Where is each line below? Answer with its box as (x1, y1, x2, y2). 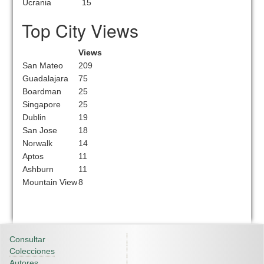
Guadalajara (22, 74, 69, 83)
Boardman (22, 87, 62, 96)
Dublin (22, 113, 47, 122)
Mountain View (22, 177, 78, 187)
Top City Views (22, 18, 139, 43)
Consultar (9, 235, 45, 244)
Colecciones (9, 246, 55, 256)
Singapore (22, 100, 61, 109)
